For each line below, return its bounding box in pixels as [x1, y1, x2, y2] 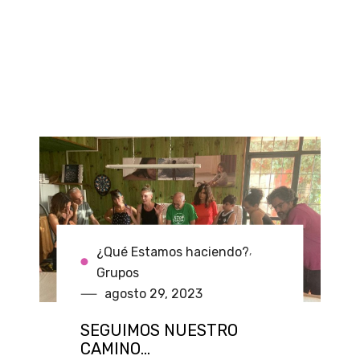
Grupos [96, 264, 140, 280]
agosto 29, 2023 [104, 285, 203, 301]
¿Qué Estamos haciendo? [96, 243, 250, 260]
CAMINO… [80, 338, 151, 358]
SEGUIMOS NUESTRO [80, 320, 239, 340]
